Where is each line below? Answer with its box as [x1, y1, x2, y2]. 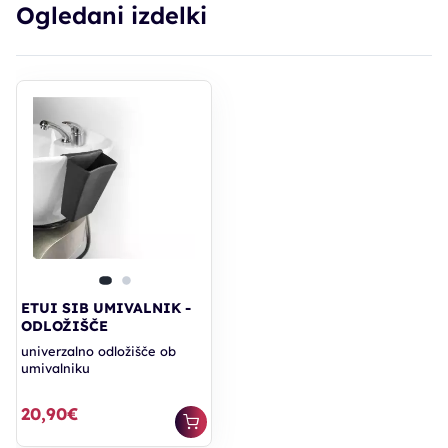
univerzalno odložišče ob [21, 343, 176, 360]
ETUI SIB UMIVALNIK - [21, 299, 191, 318]
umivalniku [21, 360, 90, 377]
